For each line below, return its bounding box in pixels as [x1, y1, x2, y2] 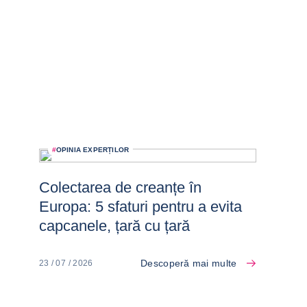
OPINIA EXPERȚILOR [56, 146, 130, 153]
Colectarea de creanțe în [38, 179, 201, 196]
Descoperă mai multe [140, 258, 237, 269]
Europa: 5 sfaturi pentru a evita [38, 198, 242, 215]
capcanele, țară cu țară [38, 217, 190, 234]
